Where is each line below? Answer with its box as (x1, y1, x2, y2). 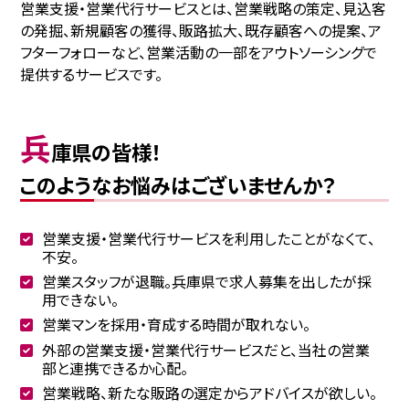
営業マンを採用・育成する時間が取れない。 (41, 312, 310, 335)
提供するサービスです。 (20, 62, 163, 85)
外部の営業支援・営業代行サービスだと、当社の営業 (41, 338, 370, 361)
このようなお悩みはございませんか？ (20, 170, 337, 200)
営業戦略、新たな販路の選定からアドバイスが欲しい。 (41, 381, 377, 404)
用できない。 (42, 288, 120, 310)
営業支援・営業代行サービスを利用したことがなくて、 (41, 226, 375, 249)
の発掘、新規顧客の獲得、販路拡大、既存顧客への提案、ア (20, 18, 383, 41)
